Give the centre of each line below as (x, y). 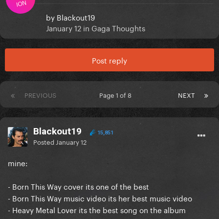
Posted (44, 142)
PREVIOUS (40, 95)
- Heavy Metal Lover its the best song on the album (97, 209)
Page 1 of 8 (117, 95)
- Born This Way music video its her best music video (100, 198)
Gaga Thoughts (118, 28)
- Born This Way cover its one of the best (78, 186)
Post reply (109, 60)
